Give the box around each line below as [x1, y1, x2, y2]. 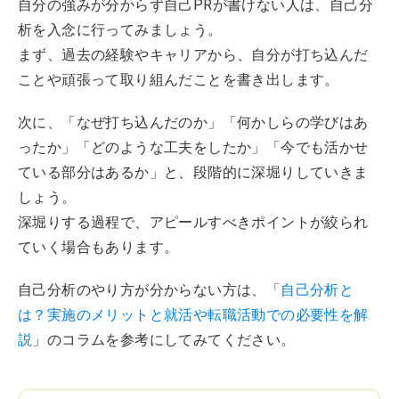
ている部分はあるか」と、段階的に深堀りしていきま [18, 163, 369, 181]
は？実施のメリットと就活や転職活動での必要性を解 [18, 305, 369, 323]
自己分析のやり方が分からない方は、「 [18, 281, 281, 298]
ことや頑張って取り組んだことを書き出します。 [18, 70, 339, 88]
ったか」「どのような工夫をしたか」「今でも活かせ [18, 138, 369, 156]
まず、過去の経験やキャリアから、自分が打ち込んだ [18, 45, 369, 63]
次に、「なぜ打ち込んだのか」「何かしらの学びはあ [18, 113, 369, 131]
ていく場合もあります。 [18, 238, 179, 256]
